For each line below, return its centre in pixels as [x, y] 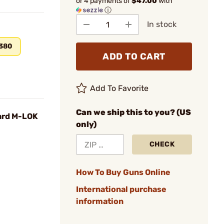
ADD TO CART [134, 56]
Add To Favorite [119, 88]
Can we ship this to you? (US [133, 112]
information [100, 201]
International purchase [121, 189]
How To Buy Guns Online [123, 172]
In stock [162, 24]
